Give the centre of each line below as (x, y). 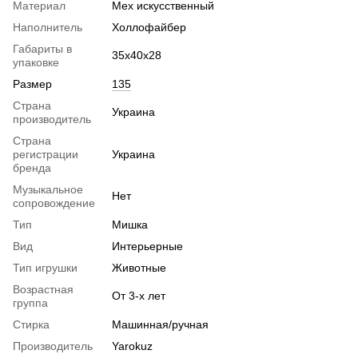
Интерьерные (147, 246)
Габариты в (42, 48)
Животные (139, 267)
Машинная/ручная (160, 324)
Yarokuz (132, 346)
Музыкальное (48, 189)
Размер (32, 84)
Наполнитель (48, 27)
